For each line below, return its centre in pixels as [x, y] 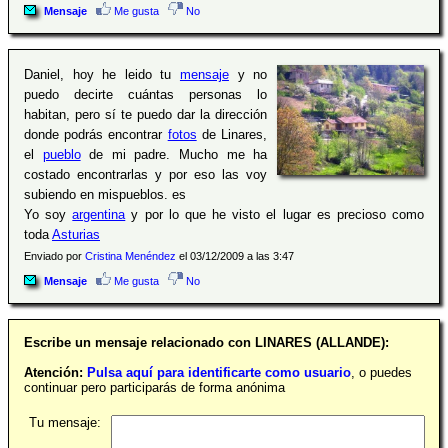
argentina [99, 214]
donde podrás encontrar [96, 134]
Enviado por [54, 255]
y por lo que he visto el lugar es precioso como [275, 214]
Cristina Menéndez [130, 255]
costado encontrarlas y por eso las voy [146, 174]
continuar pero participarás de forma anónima [154, 387]
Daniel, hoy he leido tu [102, 74]
